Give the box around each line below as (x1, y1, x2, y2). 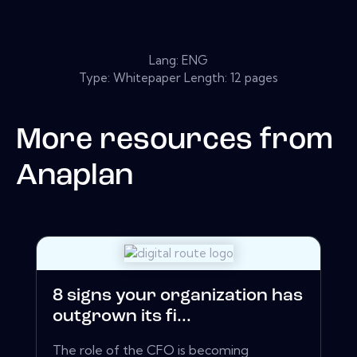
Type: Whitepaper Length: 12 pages (79, 69, 278, 85)
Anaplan (16, 161, 133, 191)
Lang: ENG (149, 52, 208, 68)
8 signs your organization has (53, 287, 303, 306)
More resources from (16, 125, 333, 155)
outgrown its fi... (53, 308, 191, 327)
